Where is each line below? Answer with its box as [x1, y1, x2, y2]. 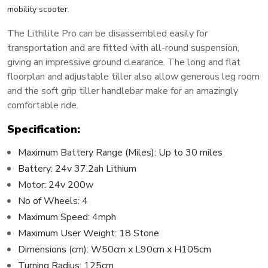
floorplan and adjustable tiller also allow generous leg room [7, 69, 260, 83]
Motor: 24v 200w [18, 178, 93, 191]
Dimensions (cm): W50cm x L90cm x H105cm [18, 242, 211, 256]
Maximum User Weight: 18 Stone [18, 226, 159, 240]
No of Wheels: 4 [18, 194, 88, 208]
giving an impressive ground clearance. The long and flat [7, 55, 240, 69]
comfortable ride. [7, 98, 78, 112]
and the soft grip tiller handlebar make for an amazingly [7, 84, 238, 98]
